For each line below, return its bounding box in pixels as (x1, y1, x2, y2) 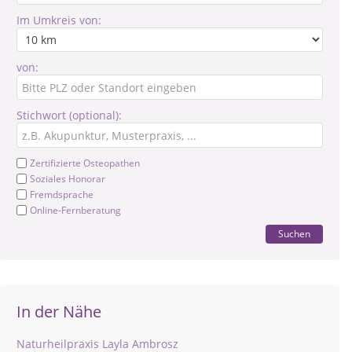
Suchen (278, 227, 310, 240)
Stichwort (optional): (16, 108, 122, 123)
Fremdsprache (30, 188, 93, 201)
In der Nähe (16, 301, 101, 322)
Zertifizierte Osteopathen (30, 156, 140, 170)
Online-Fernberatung (30, 203, 121, 217)
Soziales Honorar (30, 172, 105, 185)
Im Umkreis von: (16, 13, 101, 27)
